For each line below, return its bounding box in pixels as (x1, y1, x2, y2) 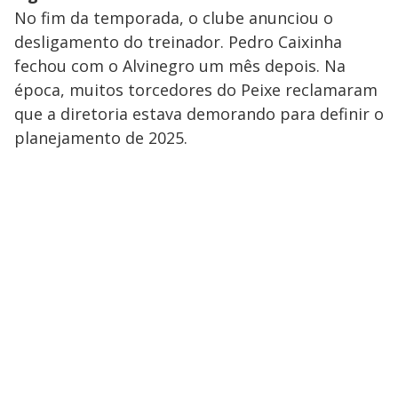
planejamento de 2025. (14, 126, 187, 148)
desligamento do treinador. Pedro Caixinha (14, 30, 342, 52)
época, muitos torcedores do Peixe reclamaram (14, 78, 378, 100)
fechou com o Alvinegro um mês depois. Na (14, 54, 346, 76)
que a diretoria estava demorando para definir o (14, 102, 384, 124)
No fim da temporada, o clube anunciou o (14, 6, 333, 28)
